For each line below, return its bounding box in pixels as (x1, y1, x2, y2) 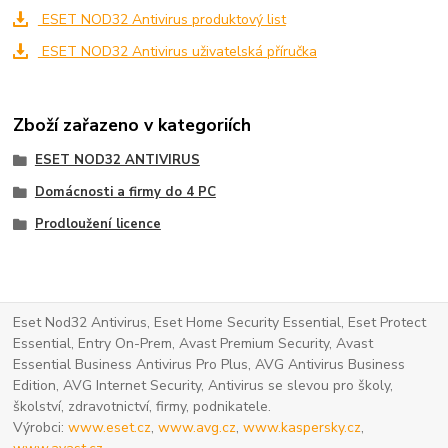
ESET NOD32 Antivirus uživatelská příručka (37, 41, 317, 61)
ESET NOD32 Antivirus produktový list (37, 9, 286, 29)
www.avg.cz (158, 418, 237, 438)
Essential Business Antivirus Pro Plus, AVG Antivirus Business (13, 355, 406, 375)
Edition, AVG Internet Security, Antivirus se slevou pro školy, (13, 376, 394, 396)
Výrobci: (13, 418, 69, 438)
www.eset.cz (68, 418, 152, 438)
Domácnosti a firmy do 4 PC (34, 183, 216, 202)
